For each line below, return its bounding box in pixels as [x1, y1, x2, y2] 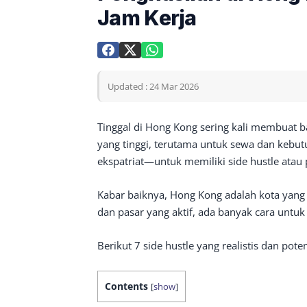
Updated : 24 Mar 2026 [108, 80, 199, 93]
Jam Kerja [97, 5, 197, 30]
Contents [105, 280, 148, 293]
